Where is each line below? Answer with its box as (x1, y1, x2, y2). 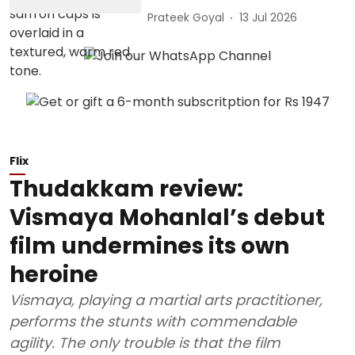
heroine (10, 258, 98, 290)
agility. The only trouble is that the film (10, 332, 281, 353)
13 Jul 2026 (239, 10, 298, 26)
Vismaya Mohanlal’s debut (10, 201, 325, 233)
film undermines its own (10, 230, 289, 261)
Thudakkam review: (10, 173, 243, 204)
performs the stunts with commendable (10, 311, 296, 331)
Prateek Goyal (147, 10, 225, 26)
